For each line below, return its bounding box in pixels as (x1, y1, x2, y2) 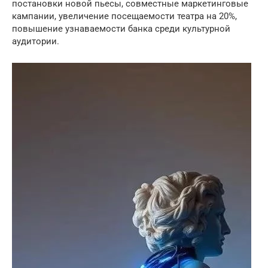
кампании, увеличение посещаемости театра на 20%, (12, 11, 237, 22)
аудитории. (12, 36, 59, 47)
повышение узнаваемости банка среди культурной (12, 23, 230, 34)
